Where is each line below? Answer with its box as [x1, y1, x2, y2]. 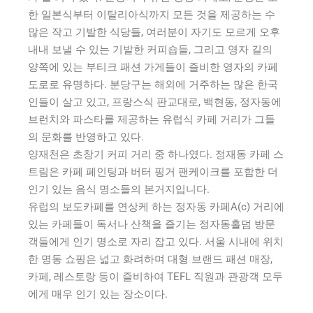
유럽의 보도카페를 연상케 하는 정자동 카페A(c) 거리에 [28, 200, 284, 213]
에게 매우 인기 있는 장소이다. [28, 287, 168, 300]
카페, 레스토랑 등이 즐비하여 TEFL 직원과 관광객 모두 [28, 270, 283, 283]
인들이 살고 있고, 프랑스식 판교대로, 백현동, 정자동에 [28, 95, 282, 108]
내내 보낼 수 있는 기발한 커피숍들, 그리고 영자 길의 [28, 43, 272, 56]
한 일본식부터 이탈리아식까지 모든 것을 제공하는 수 [28, 8, 275, 21]
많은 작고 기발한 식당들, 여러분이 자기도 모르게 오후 [28, 25, 280, 38]
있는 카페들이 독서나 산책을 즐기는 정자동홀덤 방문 [28, 217, 275, 231]
